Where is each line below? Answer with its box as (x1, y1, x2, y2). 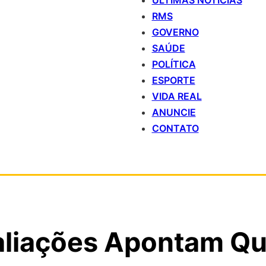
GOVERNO (151, 26, 199, 38)
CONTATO (151, 122, 199, 134)
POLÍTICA (151, 58, 196, 70)
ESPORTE (151, 74, 195, 86)
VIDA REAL (151, 90, 202, 102)
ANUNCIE (151, 106, 196, 118)
